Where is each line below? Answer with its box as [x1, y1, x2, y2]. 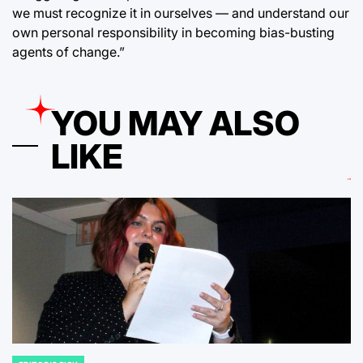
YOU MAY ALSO [51, 102, 300, 143]
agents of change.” [12, 43, 125, 60]
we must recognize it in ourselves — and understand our [12, 4, 349, 21]
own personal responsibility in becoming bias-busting [12, 23, 335, 41]
